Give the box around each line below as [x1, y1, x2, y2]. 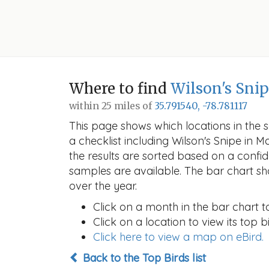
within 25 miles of [69, 100, 154, 112]
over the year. [69, 179, 137, 193]
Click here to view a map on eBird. [93, 230, 264, 244]
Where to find [69, 79, 171, 98]
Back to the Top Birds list [80, 251, 206, 265]
